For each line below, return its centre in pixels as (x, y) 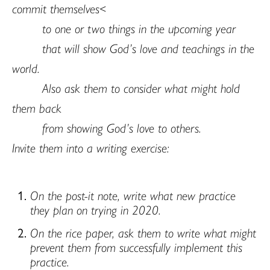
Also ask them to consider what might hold (141, 87)
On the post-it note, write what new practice (133, 195)
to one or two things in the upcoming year (139, 27)
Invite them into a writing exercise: (91, 147)
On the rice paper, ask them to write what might (143, 232)
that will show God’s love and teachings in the (148, 47)
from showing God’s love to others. (122, 127)
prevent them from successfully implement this (136, 247)
